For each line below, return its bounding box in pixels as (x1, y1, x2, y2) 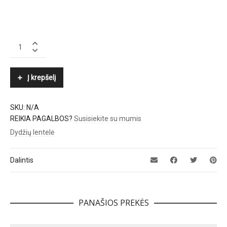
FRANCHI (10, 48, 38, 56)
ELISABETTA (10, 37, 51, 46)
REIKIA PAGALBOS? (10, 115, 74, 123)
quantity (10, 58, 36, 66)
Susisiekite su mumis (74, 115, 141, 123)
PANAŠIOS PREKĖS (78, 197, 149, 209)
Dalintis (10, 156, 33, 165)
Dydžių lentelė (10, 128, 54, 137)
